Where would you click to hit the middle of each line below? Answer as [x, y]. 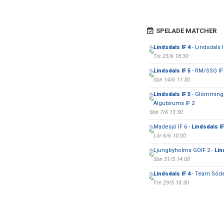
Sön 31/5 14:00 [171, 159]
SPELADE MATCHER [186, 31]
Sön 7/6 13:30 [166, 112]
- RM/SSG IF [206, 71]
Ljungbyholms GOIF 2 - [184, 150]
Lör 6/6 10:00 [169, 136]
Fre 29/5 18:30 [171, 183]
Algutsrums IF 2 [174, 103]
